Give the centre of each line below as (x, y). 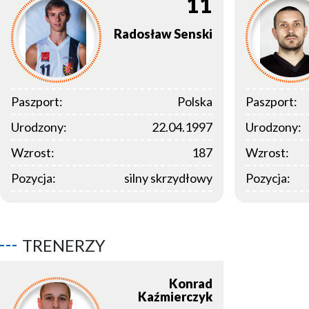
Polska (195, 102)
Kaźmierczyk (175, 297)
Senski (193, 34)
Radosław (143, 34)
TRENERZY (64, 246)
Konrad (191, 284)
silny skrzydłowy (168, 178)
